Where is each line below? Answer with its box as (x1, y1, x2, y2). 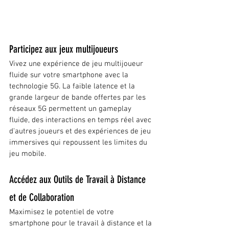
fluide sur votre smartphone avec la (9, 70, 130, 80)
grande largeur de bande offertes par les (9, 93, 148, 102)
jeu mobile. (9, 149, 46, 158)
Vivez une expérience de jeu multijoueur (9, 59, 145, 68)
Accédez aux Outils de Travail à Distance (9, 173, 148, 186)
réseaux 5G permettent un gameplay (9, 104, 133, 113)
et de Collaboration (9, 191, 74, 203)
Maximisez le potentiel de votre (9, 207, 116, 217)
